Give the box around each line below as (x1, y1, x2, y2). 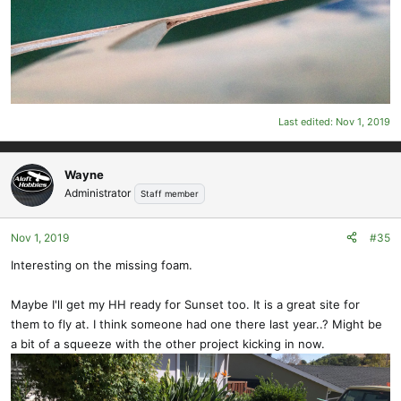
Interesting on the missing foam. (11, 257, 192, 272)
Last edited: (278, 115, 336, 128)
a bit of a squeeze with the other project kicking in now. (11, 336, 325, 351)
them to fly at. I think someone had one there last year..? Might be (11, 316, 382, 331)
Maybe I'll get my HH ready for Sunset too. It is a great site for (11, 296, 360, 311)
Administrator (64, 186, 131, 200)
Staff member (141, 189, 199, 200)
